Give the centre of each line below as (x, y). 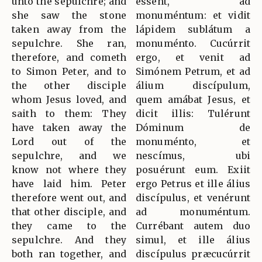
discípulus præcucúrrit (193, 254)
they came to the (69, 225)
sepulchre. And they (69, 239)
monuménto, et (193, 141)
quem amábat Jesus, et (193, 99)
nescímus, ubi (193, 155)
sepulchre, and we (69, 155)
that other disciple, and (69, 211)
